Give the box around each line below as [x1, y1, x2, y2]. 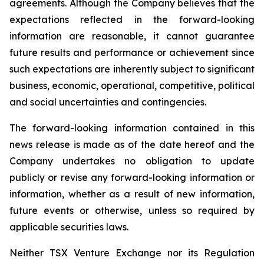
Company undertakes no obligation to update [9, 155, 255, 167]
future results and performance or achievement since [9, 47, 255, 58]
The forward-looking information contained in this [9, 122, 255, 134]
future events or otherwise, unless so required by [9, 204, 255, 216]
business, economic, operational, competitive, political [9, 80, 255, 91]
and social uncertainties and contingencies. [9, 96, 206, 108]
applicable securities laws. [9, 221, 128, 233]
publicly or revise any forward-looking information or [9, 171, 255, 183]
